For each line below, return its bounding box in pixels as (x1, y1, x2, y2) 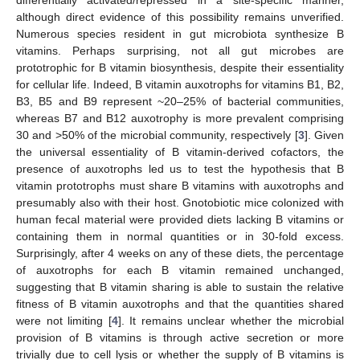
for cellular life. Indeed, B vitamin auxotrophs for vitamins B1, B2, (16, 77, 344, 91)
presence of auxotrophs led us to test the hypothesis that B (16, 162, 344, 175)
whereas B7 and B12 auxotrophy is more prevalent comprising (16, 111, 344, 125)
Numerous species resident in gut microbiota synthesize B (16, 27, 344, 40)
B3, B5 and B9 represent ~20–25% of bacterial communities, (16, 94, 344, 108)
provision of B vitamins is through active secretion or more (16, 330, 344, 344)
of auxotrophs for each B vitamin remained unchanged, (16, 263, 344, 276)
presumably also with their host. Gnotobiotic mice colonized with (16, 195, 344, 209)
